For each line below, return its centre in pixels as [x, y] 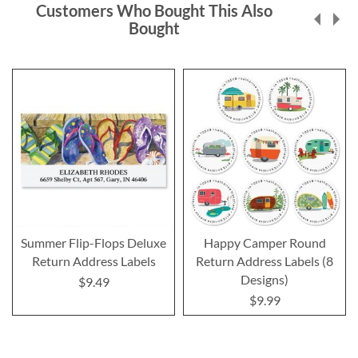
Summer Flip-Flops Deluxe [93, 242]
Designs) [265, 279]
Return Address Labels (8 [265, 261]
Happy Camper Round [265, 242]
